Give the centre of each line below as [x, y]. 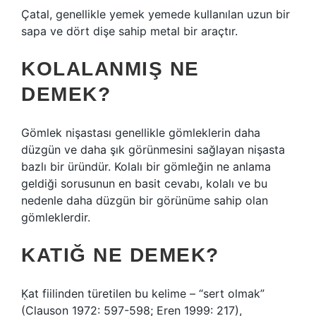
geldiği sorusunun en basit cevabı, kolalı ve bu [144, 183]
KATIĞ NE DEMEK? [120, 255]
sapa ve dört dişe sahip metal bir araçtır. [129, 31]
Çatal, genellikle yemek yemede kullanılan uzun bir [156, 14]
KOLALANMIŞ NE [110, 69]
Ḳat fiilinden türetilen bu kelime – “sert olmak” [143, 293]
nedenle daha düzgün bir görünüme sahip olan [145, 200]
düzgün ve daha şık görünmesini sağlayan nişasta [153, 150]
